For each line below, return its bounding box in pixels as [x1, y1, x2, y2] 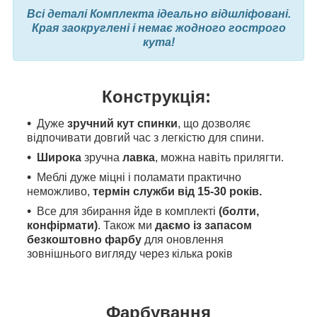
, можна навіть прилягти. [155, 151, 284, 163]
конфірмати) [27, 219, 98, 231]
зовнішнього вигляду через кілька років [27, 247, 233, 260]
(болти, [219, 204, 259, 217]
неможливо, [27, 185, 93, 197]
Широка [37, 151, 81, 163]
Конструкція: [101, 87, 216, 107]
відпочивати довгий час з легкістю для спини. [27, 131, 264, 144]
